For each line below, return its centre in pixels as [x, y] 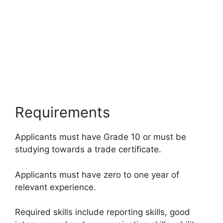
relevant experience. [56, 187]
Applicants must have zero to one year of [97, 174]
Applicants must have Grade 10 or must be [101, 137]
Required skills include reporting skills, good [103, 212]
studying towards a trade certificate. [88, 150]
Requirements [62, 112]
